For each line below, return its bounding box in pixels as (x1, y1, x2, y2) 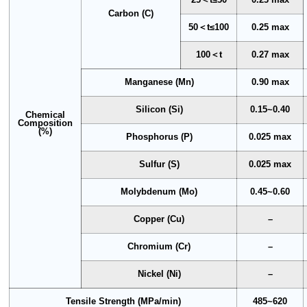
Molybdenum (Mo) (121, 186, 198, 197)
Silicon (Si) (135, 104, 183, 114)
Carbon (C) (108, 8, 154, 19)
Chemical (25, 110, 66, 120)
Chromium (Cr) (127, 241, 191, 251)
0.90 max (251, 77, 289, 87)
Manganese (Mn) (124, 77, 194, 87)
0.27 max (251, 49, 289, 60)
